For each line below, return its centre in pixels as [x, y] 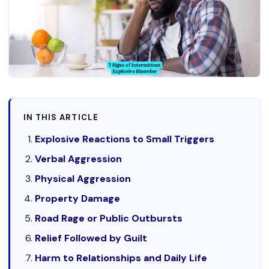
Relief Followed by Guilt [91, 238]
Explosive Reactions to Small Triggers [125, 139]
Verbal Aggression [79, 159]
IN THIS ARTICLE [61, 117]
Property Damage [78, 198]
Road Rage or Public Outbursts [109, 218]
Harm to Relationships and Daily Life [121, 258]
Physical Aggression [83, 179]
